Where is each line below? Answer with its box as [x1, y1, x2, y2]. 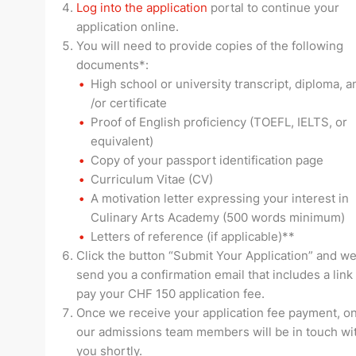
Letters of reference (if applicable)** [91, 228, 295, 244]
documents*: [76, 56, 149, 72]
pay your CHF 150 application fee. [76, 285, 265, 301]
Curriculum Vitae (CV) [91, 171, 213, 187]
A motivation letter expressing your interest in [91, 190, 349, 206]
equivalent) [91, 133, 153, 149]
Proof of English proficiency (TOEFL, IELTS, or [91, 114, 347, 130]
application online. [76, 18, 179, 34]
